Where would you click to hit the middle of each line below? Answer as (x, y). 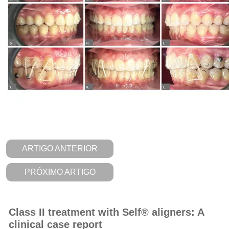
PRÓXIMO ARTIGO (60, 172)
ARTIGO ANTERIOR (60, 148)
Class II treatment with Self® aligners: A (106, 212)
